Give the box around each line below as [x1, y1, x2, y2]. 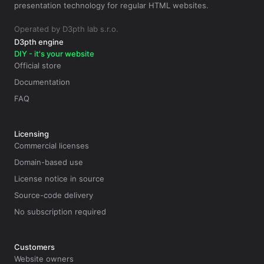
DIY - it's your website [14, 49, 94, 58]
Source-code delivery [14, 190, 93, 200]
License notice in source [14, 174, 104, 183]
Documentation [14, 77, 70, 87]
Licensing [14, 129, 49, 138]
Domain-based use [14, 157, 83, 167]
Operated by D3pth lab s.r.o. [14, 24, 118, 34]
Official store [14, 61, 61, 70]
